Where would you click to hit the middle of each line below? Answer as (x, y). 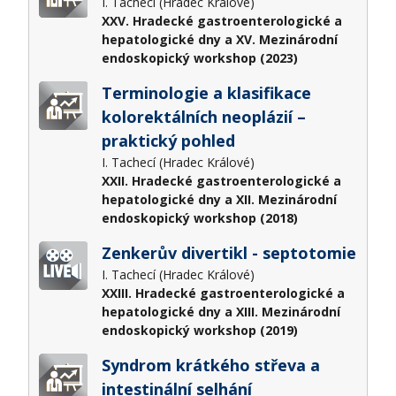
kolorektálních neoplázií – (203, 116)
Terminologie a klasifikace (206, 92)
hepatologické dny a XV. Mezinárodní (219, 39)
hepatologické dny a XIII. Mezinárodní (221, 311)
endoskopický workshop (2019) (199, 330)
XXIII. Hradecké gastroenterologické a (223, 293)
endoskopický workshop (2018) (199, 217)
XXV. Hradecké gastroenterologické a (221, 20)
